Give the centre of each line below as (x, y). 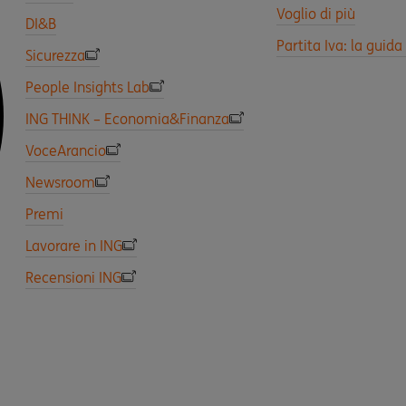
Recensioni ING (73, 277)
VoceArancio (66, 150)
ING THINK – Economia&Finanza (127, 119)
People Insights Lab (87, 87)
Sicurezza (55, 55)
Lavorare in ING (74, 246)
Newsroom (60, 182)
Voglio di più (316, 14)
